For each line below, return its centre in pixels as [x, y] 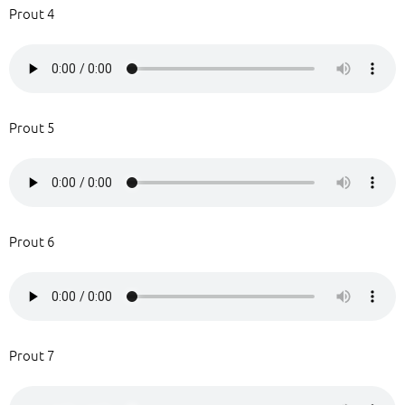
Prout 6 [32, 241]
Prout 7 [32, 355]
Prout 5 [32, 127]
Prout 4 [32, 13]
